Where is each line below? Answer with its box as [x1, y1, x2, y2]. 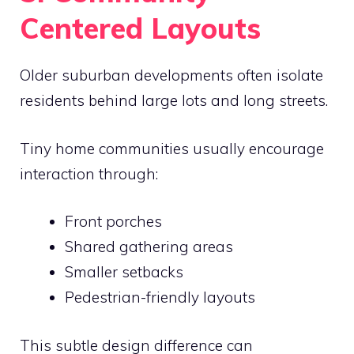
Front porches [65, 212, 162, 231]
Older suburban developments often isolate [20, 66, 323, 85]
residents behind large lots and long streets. [20, 91, 328, 110]
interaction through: [20, 164, 158, 183]
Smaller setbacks [65, 262, 183, 281]
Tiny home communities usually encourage [20, 138, 324, 158]
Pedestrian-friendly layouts [65, 288, 255, 307]
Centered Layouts [20, 10, 261, 46]
